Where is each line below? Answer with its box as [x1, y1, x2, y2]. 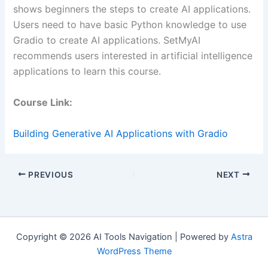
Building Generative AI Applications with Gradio [13, 127, 229, 139]
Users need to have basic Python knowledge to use [13, 19, 247, 31]
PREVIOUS [26, 169, 74, 179]
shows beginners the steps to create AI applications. [13, 3, 251, 16]
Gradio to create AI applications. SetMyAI [13, 34, 201, 47]
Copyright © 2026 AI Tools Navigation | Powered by [16, 232, 231, 242]
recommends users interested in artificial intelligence [13, 50, 253, 62]
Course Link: [13, 96, 73, 108]
